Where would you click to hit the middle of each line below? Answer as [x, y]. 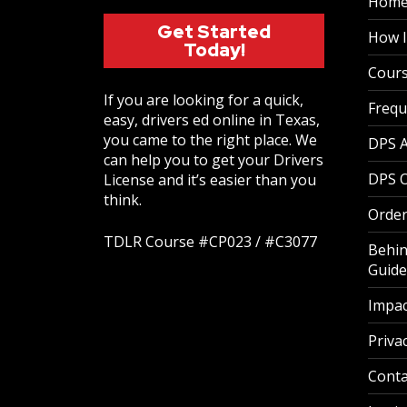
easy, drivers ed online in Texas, [212, 120]
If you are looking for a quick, [203, 100]
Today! [214, 50]
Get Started [214, 32]
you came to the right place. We [210, 140]
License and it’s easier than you [210, 180]
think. [123, 200]
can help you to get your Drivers [213, 160]
